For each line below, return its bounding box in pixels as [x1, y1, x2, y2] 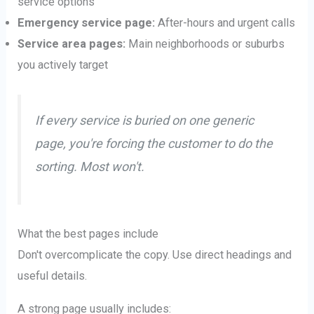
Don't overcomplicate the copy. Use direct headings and [18, 248, 292, 262]
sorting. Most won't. [35, 159, 145, 175]
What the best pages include [18, 227, 159, 241]
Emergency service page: [18, 16, 156, 30]
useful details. [18, 269, 88, 283]
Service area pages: [18, 37, 126, 51]
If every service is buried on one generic [35, 113, 254, 128]
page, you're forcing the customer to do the [35, 136, 273, 151]
